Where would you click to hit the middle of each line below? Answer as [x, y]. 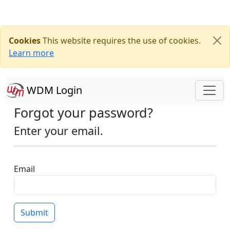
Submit [34, 213]
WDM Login [53, 90]
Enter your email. [59, 131]
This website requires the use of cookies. [121, 41]
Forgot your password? [83, 112]
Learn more [31, 53]
